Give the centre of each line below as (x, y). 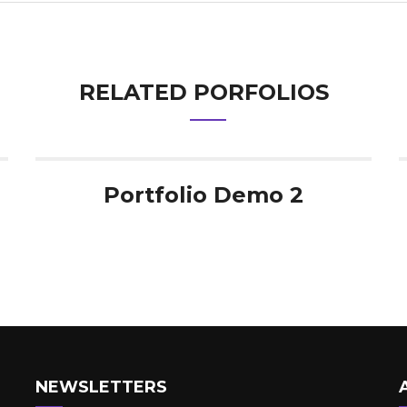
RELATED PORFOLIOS (203, 93)
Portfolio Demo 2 (203, 195)
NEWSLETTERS (101, 387)
